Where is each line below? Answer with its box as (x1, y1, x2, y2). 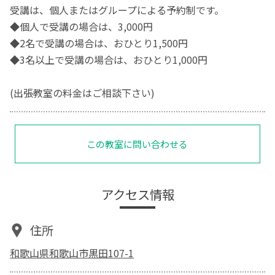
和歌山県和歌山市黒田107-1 (10, 245, 134, 260)
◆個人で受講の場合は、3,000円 (10, 19, 153, 34)
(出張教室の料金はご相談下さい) (10, 85, 155, 101)
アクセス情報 (101, 185, 174, 204)
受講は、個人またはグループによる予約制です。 (10, 2, 225, 18)
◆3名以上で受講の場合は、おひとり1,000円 (10, 52, 208, 68)
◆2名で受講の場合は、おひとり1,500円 (10, 36, 188, 51)
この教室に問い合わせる (87, 137, 188, 151)
